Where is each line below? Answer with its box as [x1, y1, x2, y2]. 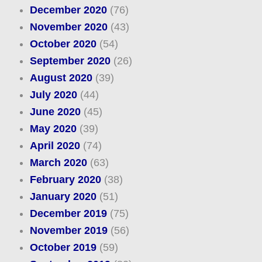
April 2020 [29, 140, 80, 152]
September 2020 [29, 55, 111, 67]
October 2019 [29, 242, 96, 254]
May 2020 [29, 123, 77, 135]
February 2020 [29, 174, 101, 186]
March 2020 [29, 157, 87, 169]
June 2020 [29, 106, 81, 118]
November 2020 [29, 21, 108, 33]
